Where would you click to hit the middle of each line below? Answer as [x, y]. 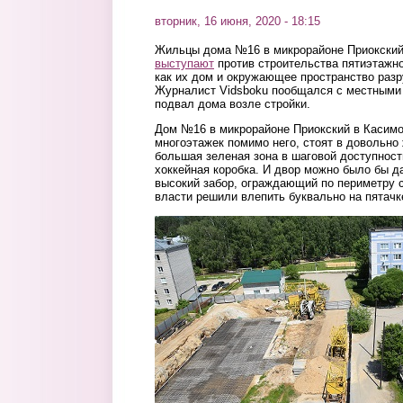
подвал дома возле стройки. [233, 104]
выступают [184, 63]
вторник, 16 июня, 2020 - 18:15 [237, 21]
